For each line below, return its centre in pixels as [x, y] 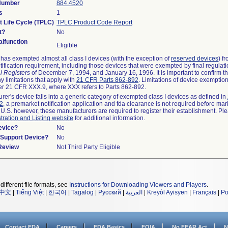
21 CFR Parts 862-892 [107, 80]
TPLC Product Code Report [94, 22]
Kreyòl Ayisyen [167, 192]
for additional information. [109, 118]
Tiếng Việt [30, 192]
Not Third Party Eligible [88, 147]
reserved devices [195, 59]
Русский [110, 192]
